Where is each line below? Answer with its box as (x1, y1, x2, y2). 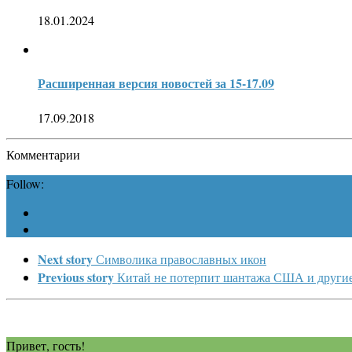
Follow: (6, 174, 44, 192)
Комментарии (6, 145, 80, 163)
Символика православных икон (96, 250, 266, 267)
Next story (38, 249, 93, 268)
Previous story (38, 267, 114, 286)
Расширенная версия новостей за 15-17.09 (38, 74, 274, 93)
